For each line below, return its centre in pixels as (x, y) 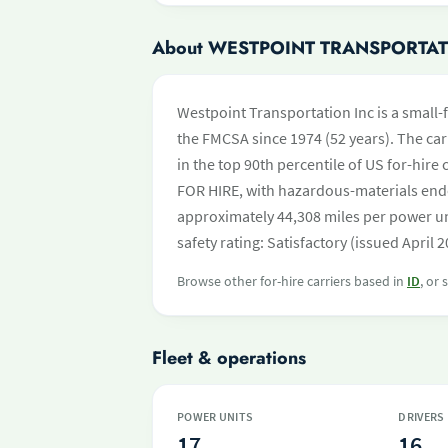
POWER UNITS (215, 416)
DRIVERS (421, 416)
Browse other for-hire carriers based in (292, 281)
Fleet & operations (229, 358)
